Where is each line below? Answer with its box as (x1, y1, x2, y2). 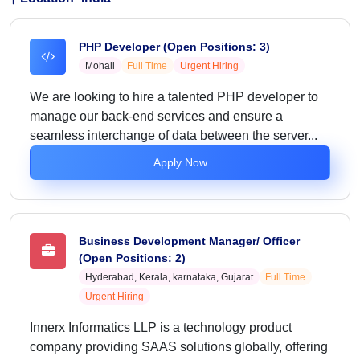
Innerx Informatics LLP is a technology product (30, 320, 292, 334)
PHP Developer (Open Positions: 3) (79, 39, 270, 53)
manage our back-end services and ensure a (30, 108, 283, 123)
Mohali (84, 59, 115, 72)
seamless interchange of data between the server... (30, 128, 317, 142)
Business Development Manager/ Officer (79, 234, 300, 247)
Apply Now (153, 155, 207, 169)
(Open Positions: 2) (79, 251, 186, 264)
